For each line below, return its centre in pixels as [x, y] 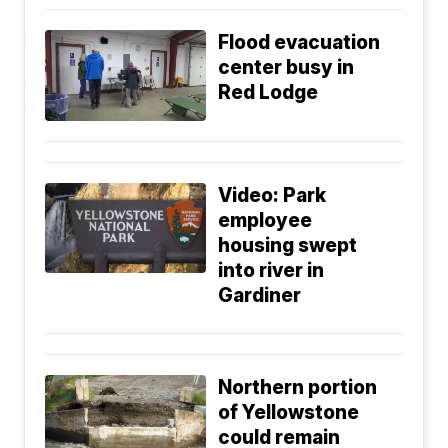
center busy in [286, 68]
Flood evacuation [299, 43]
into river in [271, 270]
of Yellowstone [289, 412]
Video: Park [272, 195]
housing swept [288, 245]
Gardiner [260, 295]
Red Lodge [268, 93]
